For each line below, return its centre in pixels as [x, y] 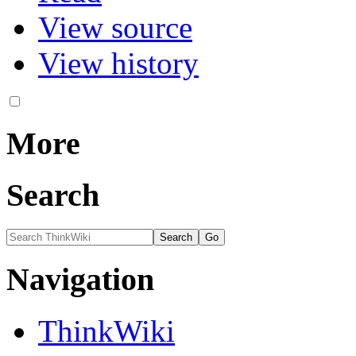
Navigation [80, 279]
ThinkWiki [106, 331]
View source [115, 28]
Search [53, 195]
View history [118, 64]
